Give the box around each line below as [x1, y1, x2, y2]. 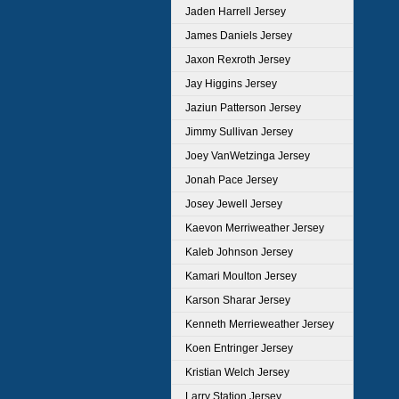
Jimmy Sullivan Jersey [185, 126, 293, 138]
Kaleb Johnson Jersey [185, 246, 293, 258]
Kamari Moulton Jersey [185, 270, 297, 282]
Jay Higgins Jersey [185, 77, 277, 90]
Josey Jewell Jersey [185, 198, 282, 210]
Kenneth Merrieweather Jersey [185, 318, 334, 330]
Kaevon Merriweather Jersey [185, 222, 324, 234]
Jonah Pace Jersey [185, 174, 278, 186]
